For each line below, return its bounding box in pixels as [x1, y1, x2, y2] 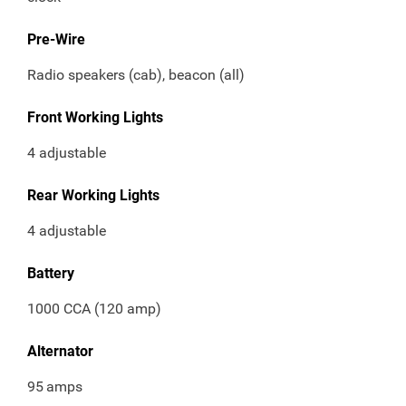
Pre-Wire [27, 31, 85, 49]
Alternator [27, 343, 93, 361]
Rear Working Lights [27, 187, 159, 205]
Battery [27, 265, 74, 283]
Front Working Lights [27, 109, 163, 127]
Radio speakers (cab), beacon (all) [27, 66, 245, 84]
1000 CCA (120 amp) [27, 300, 161, 318]
